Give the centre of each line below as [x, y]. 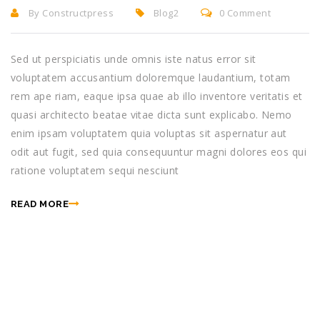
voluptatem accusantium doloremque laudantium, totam [151, 78]
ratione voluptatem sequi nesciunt [95, 171]
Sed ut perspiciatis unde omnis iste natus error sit [134, 59]
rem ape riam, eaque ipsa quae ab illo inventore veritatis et [157, 96]
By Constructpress [70, 13]
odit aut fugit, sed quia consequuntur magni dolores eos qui [159, 152]
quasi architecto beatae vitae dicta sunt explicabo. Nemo [151, 115]
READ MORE [40, 204]
